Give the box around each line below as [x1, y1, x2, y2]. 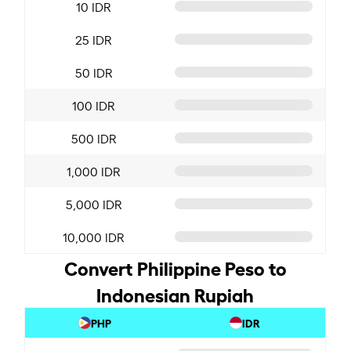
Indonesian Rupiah [96, 280, 255, 307]
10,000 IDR [63, 227, 125, 245]
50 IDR [74, 63, 113, 81]
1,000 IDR [67, 161, 121, 179]
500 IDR [71, 128, 117, 147]
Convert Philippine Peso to [63, 253, 287, 280]
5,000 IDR [65, 194, 122, 212]
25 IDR [75, 30, 113, 48]
